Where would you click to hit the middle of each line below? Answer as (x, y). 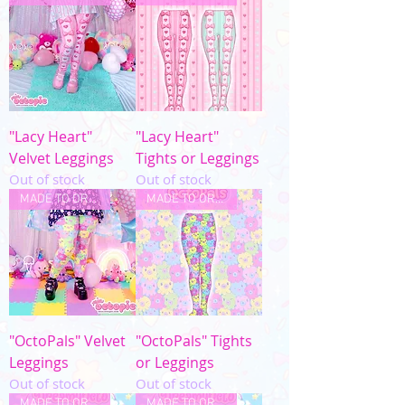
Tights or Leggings (198, 158)
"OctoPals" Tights (194, 341)
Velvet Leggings (61, 158)
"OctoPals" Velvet (67, 341)
